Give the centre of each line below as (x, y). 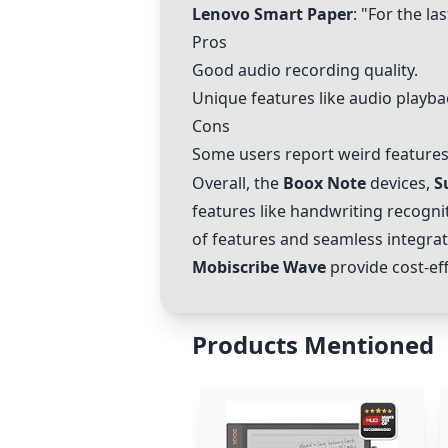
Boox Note (324, 183)
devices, (400, 183)
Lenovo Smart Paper (272, 14)
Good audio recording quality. (305, 70)
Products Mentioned (313, 344)
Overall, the (237, 183)
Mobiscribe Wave (259, 267)
